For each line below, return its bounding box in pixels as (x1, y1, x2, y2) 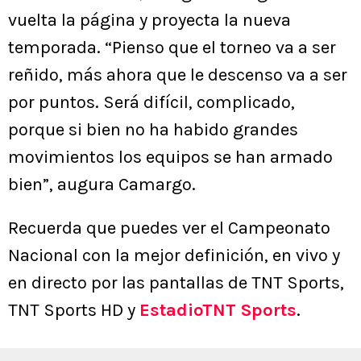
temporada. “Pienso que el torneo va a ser (8, 37, 336, 58)
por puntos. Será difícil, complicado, (8, 92, 295, 113)
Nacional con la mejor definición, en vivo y (8, 245, 340, 266)
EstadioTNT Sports (139, 300, 297, 321)
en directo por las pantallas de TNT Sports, (8, 272, 344, 293)
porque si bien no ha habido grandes (8, 119, 298, 140)
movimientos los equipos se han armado (8, 147, 333, 168)
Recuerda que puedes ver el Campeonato (8, 218, 330, 239)
